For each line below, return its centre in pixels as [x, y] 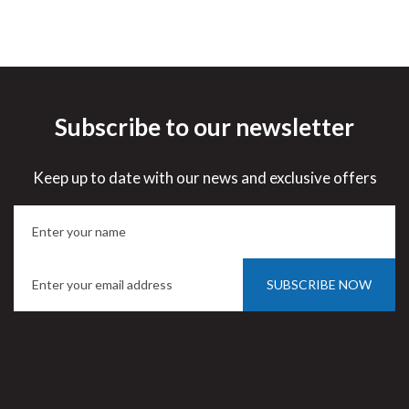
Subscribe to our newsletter [204, 127]
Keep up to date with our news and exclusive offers [204, 178]
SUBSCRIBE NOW [319, 284]
